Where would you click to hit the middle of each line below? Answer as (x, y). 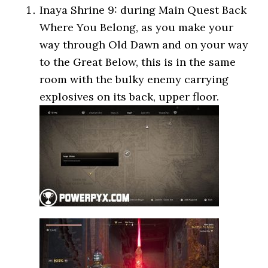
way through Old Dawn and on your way (144, 45)
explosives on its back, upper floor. (130, 97)
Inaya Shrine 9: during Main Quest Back (143, 10)
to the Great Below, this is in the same (138, 62)
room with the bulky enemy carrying (134, 79)
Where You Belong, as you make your (137, 27)
